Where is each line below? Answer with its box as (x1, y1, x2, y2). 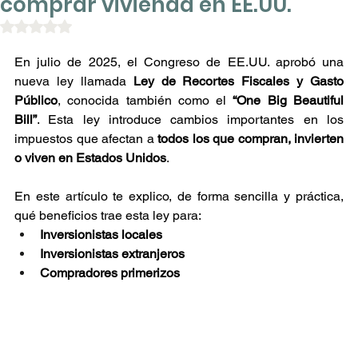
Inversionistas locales (40, 226, 162, 242)
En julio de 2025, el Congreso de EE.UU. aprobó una (14, 54, 344, 70)
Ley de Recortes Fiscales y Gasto (133, 73, 344, 89)
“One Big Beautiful (233, 92, 344, 108)
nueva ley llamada (14, 73, 133, 89)
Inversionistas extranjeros (40, 245, 185, 261)
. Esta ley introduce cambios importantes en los (37, 111, 344, 127)
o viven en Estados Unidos (14, 149, 166, 165)
